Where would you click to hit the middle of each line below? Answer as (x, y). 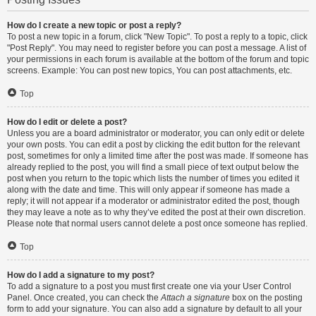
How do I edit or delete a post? (67, 122)
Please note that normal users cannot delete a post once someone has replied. (157, 224)
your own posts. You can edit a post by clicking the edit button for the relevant (153, 145)
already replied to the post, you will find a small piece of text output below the (153, 167)
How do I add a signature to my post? (81, 275)
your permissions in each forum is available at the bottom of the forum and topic (158, 59)
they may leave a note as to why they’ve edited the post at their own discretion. (156, 212)
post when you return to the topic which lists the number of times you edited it (153, 178)
